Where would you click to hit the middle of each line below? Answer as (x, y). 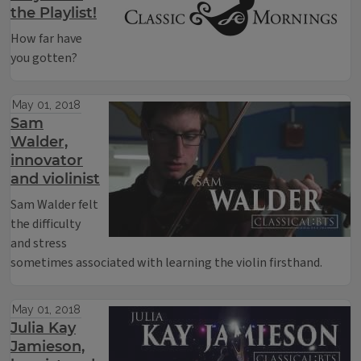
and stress (39, 243)
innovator (47, 160)
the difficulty (46, 224)
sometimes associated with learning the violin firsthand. (166, 263)
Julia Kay (43, 328)
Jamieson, (48, 346)
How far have (46, 39)
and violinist (55, 179)
